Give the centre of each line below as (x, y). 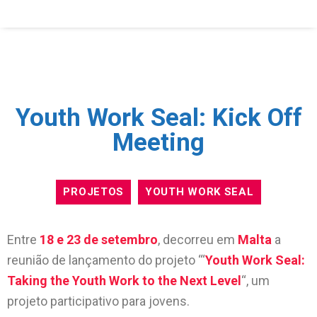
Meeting (158, 143)
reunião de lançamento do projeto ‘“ (106, 260)
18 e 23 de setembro (99, 240)
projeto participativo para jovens (97, 301)
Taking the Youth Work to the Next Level (124, 281)
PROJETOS (94, 192)
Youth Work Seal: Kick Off (158, 118)
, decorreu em (198, 240)
